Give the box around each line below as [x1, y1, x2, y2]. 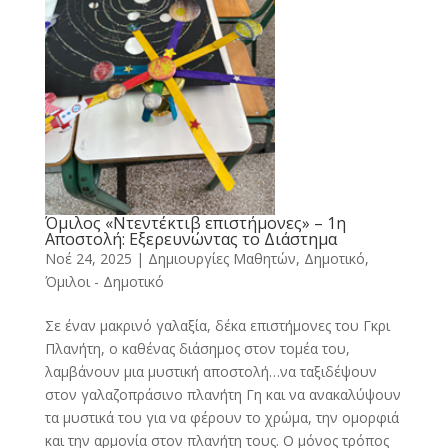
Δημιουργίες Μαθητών [147, 248, 296, 268]
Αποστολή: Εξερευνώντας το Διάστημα [44, 227, 337, 250]
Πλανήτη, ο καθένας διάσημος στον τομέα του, [44, 338, 350, 358]
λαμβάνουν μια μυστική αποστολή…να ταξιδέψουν [44, 361, 377, 381]
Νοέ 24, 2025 [44, 248, 132, 268]
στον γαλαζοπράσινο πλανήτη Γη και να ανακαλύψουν [44, 384, 401, 404]
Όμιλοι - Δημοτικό [44, 271, 164, 291]
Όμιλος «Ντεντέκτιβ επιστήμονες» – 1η [44, 211, 346, 234]
